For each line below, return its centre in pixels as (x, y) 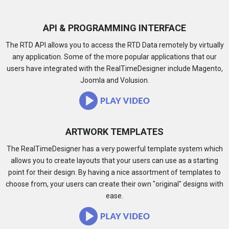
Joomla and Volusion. (114, 80)
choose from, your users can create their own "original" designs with (114, 184)
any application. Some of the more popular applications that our (114, 57)
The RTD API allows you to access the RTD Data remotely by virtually (114, 45)
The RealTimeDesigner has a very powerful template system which (114, 149)
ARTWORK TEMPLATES (114, 132)
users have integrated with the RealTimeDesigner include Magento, (114, 68)
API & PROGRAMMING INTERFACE (114, 28)
